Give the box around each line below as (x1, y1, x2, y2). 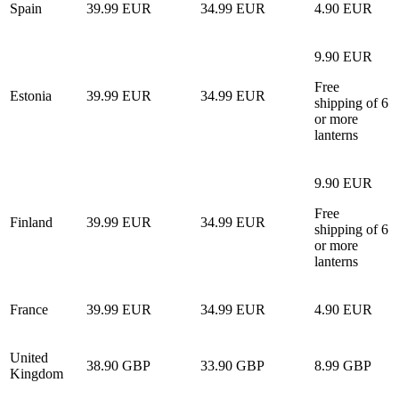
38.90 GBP (86, 357, 151, 373)
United (10, 349, 48, 365)
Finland (10, 214, 53, 230)
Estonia (10, 87, 52, 103)
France (10, 301, 48, 317)
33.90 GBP (200, 357, 265, 373)
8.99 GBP (314, 357, 371, 373)
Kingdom (10, 365, 63, 381)
